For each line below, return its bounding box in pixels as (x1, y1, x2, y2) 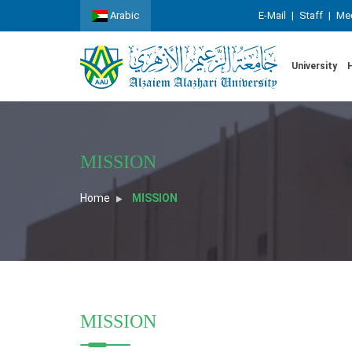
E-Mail (258, 9, 286, 21)
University (291, 60, 337, 71)
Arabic (108, 9, 139, 21)
